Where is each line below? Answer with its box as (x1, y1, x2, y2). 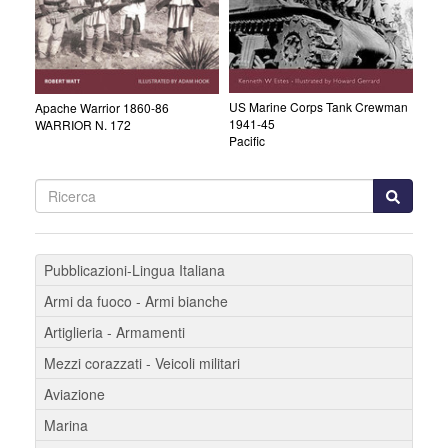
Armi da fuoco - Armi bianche (44, 290, 228, 311)
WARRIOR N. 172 (35, 116, 131, 134)
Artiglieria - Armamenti (44, 321, 185, 342)
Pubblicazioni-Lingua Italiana (44, 259, 225, 280)
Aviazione (44, 383, 105, 404)
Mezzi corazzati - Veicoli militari (44, 352, 240, 373)
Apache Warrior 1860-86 (35, 99, 169, 117)
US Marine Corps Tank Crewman (229, 97, 408, 115)
